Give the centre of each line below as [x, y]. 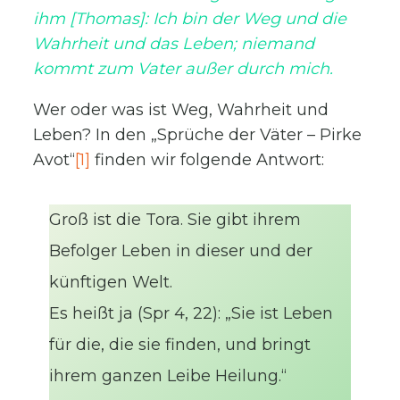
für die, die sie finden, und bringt [180, 345]
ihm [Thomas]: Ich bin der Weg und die [190, 19]
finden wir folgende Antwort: [208, 160]
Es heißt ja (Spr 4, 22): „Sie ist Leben [192, 314]
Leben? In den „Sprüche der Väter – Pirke [198, 135]
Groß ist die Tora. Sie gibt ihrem [175, 220]
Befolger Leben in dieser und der [181, 251]
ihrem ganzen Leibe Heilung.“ [168, 376]
